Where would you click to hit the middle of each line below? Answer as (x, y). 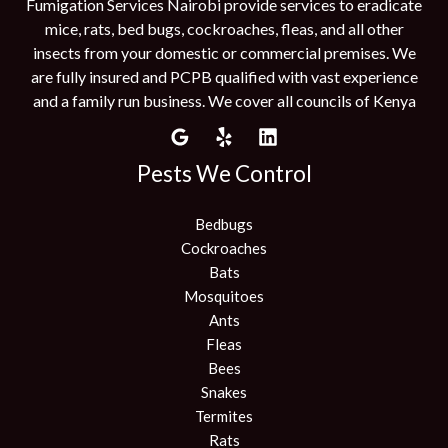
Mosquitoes (224, 296)
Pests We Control (224, 174)
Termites (224, 416)
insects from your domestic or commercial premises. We (224, 52)
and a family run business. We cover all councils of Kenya (224, 100)
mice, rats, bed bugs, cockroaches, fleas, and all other (224, 28)
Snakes (224, 392)
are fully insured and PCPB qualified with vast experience (224, 76)
